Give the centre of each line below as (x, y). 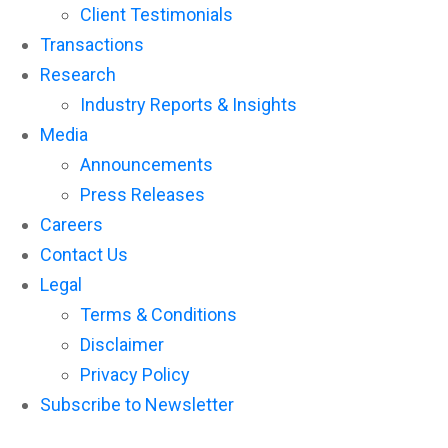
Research (78, 74)
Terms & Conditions (158, 314)
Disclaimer (122, 344)
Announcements (146, 164)
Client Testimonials (156, 14)
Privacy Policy (135, 374)
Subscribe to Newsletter (137, 404)
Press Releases (142, 194)
